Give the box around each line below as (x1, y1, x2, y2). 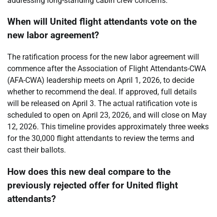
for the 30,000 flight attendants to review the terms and (7, 134, 194, 143)
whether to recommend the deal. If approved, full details (7, 87, 197, 97)
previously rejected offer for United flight (7, 180, 178, 191)
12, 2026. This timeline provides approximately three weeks (7, 122, 209, 132)
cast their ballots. (7, 145, 66, 155)
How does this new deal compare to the (7, 166, 170, 177)
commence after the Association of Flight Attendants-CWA (7, 64, 206, 74)
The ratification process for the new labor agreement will (7, 52, 199, 62)
